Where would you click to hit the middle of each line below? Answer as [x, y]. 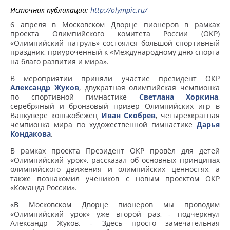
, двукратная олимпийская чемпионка [149, 88]
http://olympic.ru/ [119, 10]
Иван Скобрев [128, 115]
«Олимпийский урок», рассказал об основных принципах [115, 160]
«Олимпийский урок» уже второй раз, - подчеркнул [115, 214]
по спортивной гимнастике [75, 97]
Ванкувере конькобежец [56, 115]
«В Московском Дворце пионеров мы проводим [115, 205]
